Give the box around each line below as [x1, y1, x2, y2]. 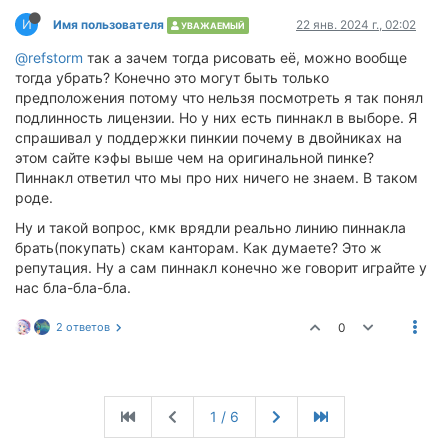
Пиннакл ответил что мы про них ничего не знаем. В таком [15, 169, 418, 186]
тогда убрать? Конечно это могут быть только [15, 69, 329, 86]
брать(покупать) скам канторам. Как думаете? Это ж [15, 239, 382, 256]
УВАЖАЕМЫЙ [179, 20, 245, 31]
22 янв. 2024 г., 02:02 [296, 17, 416, 32]
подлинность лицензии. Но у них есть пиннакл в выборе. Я [15, 109, 417, 126]
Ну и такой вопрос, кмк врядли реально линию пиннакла [15, 219, 406, 236]
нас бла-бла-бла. [15, 279, 131, 296]
